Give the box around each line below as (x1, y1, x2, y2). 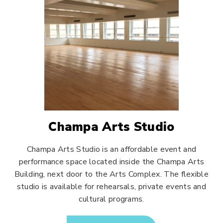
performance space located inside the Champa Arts (18, 156, 205, 167)
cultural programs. (79, 194, 144, 205)
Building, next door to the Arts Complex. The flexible (14, 169, 209, 180)
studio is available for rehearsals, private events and (16, 181, 207, 192)
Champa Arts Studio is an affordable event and (26, 144, 197, 155)
